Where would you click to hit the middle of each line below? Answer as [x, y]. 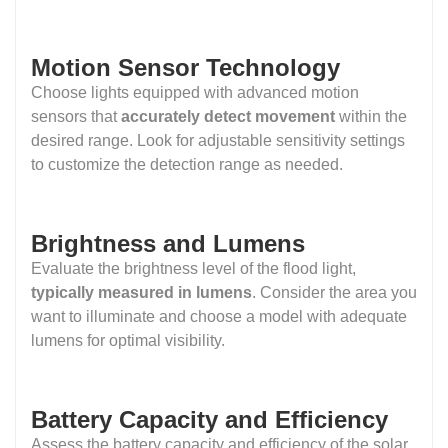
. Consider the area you [334, 292]
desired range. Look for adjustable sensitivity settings [218, 140]
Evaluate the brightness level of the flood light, [193, 268]
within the [373, 116]
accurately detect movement [230, 116]
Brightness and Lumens [168, 243]
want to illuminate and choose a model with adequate [219, 316]
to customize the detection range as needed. [187, 164]
